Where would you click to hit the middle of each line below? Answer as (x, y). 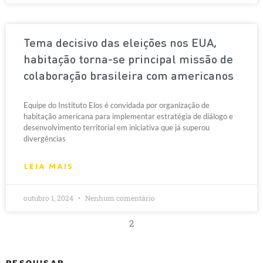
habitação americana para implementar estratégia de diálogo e (128, 116)
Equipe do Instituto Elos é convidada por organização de (117, 105)
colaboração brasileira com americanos (129, 77)
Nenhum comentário (119, 198)
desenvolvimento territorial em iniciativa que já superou (117, 127)
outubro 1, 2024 (49, 198)
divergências (45, 139)
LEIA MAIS (48, 166)
